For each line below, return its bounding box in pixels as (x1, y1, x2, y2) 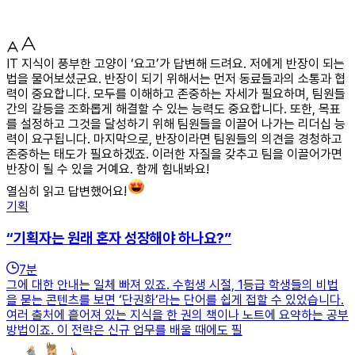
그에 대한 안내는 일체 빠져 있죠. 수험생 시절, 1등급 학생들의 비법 (6, 277, 338, 293)
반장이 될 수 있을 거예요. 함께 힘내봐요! (6, 161, 209, 177)
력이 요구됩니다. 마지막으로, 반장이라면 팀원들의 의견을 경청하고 (6, 131, 342, 147)
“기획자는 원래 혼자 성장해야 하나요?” (6, 228, 231, 247)
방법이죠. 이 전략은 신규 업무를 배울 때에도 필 (6, 323, 242, 338)
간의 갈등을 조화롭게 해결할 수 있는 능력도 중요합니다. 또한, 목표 (6, 101, 341, 116)
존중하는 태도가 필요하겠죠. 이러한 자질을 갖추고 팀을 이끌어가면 (6, 146, 342, 162)
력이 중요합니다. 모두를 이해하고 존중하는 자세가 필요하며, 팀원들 (6, 86, 345, 101)
